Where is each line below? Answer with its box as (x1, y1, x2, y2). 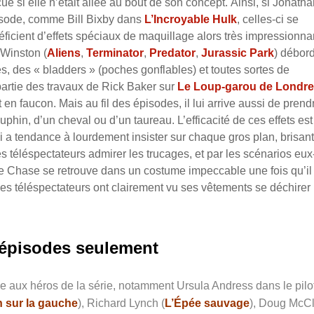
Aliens (47, 46, 81, 59)
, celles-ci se (237, 13, 299, 25)
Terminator (86, 46, 144, 59)
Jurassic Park (201, 46, 274, 59)
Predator (149, 46, 196, 59)
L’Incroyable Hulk (144, 13, 237, 25)
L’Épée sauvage (165, 296, 250, 309)
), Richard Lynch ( (78, 296, 165, 309)
